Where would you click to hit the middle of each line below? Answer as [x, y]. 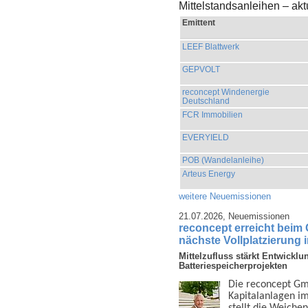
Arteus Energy [209, 174]
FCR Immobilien [212, 114]
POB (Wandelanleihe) [223, 160]
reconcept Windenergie [226, 92]
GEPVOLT [201, 69]
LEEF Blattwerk [211, 46]
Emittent [199, 22]
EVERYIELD [206, 137]
